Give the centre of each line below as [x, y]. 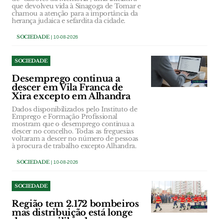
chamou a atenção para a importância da [75, 13]
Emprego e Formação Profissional [65, 117]
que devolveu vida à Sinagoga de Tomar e [76, 6]
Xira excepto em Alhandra [71, 96]
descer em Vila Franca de [67, 88]
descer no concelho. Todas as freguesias [73, 131]
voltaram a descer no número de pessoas [75, 139]
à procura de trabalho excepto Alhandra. [74, 146]
